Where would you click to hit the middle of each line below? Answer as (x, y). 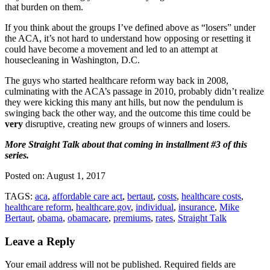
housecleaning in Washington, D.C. (72, 60)
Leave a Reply (40, 241)
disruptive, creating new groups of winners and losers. (127, 124)
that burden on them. (44, 7)
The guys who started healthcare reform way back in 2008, (117, 80)
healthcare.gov (103, 207)
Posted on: (26, 175)
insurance (196, 207)
